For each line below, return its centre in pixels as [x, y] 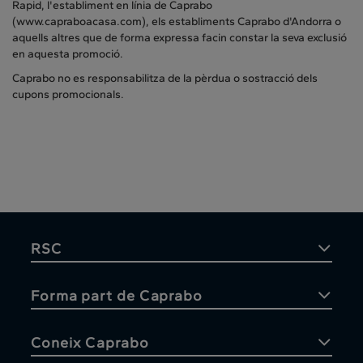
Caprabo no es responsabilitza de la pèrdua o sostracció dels [165, 79]
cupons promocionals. [68, 95]
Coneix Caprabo [90, 343]
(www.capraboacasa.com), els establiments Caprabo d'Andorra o [177, 22]
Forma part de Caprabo [117, 296]
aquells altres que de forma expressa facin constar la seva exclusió [179, 38]
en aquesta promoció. [68, 54]
